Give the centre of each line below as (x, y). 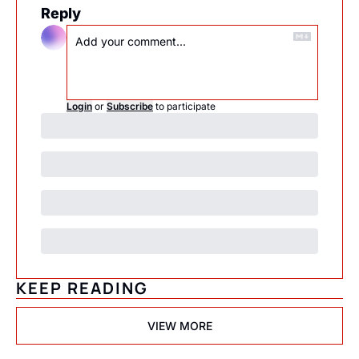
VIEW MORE (179, 326)
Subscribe (130, 106)
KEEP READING (82, 288)
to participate (186, 106)
